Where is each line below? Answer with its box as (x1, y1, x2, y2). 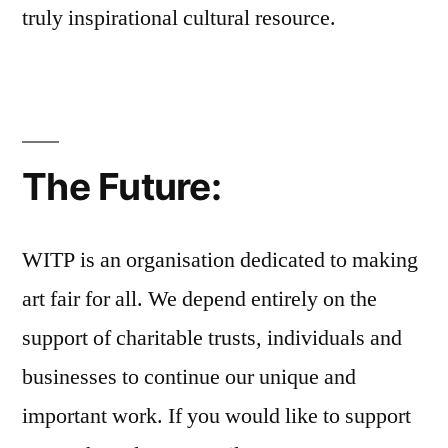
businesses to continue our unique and (22, 362, 356, 391)
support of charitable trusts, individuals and (22, 323, 402, 352)
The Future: (22, 163, 221, 209)
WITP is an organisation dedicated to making (22, 245, 418, 274)
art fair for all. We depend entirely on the (22, 284, 377, 313)
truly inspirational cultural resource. (22, 3, 336, 32)
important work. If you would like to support (22, 401, 411, 430)
